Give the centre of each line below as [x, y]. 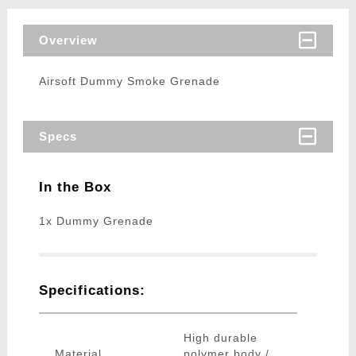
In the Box [75, 188]
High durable [220, 338]
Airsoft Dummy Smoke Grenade [129, 81]
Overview [68, 41]
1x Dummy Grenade [96, 221]
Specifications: [92, 291]
